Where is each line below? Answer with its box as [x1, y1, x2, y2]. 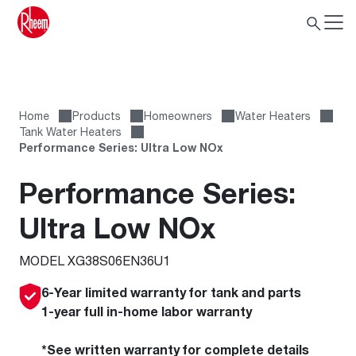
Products [72, 109, 121, 122]
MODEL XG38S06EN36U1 [19, 253, 170, 268]
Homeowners [144, 109, 212, 122]
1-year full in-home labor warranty [41, 304, 252, 319]
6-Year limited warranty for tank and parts [41, 284, 301, 300]
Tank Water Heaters [19, 125, 122, 138]
